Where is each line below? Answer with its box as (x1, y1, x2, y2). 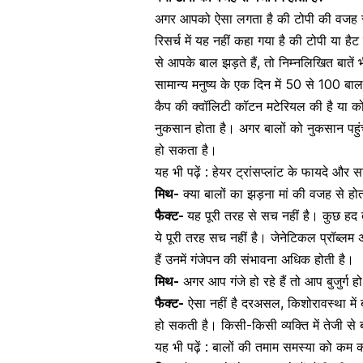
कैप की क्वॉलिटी (155, 98, 235, 115)
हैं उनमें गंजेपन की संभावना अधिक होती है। (155, 251, 354, 268)
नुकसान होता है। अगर (155, 120, 264, 137)
